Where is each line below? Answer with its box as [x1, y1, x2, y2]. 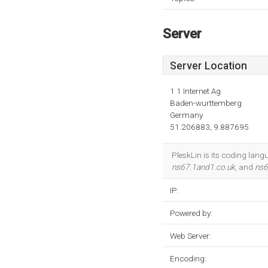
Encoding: [170, 254, 206, 263]
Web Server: [170, 231, 211, 240]
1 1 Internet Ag [170, 86, 221, 96]
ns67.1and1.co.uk [172, 162, 235, 172]
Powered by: [170, 208, 212, 218]
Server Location [170, 60, 247, 72]
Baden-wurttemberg [170, 98, 242, 108]
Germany [170, 110, 203, 120]
